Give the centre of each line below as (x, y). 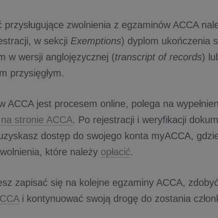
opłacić (116, 152)
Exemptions (96, 41)
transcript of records (158, 57)
